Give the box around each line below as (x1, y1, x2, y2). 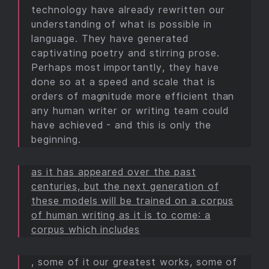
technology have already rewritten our (31, 4, 225, 16)
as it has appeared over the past (31, 166, 196, 178)
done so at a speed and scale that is (31, 76, 216, 88)
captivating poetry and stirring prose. (31, 47, 220, 59)
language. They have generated (31, 33, 189, 44)
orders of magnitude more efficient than (31, 91, 235, 102)
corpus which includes (31, 224, 141, 235)
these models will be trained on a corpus (31, 195, 234, 207)
